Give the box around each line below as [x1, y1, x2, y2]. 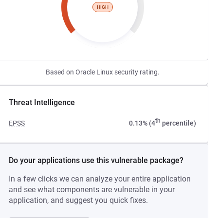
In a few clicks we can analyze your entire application [9, 174, 191, 183]
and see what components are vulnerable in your [9, 185, 175, 194]
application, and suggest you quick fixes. [9, 196, 148, 205]
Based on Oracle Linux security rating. [45, 68, 160, 76]
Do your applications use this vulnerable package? [9, 156, 184, 165]
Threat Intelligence [9, 98, 75, 107]
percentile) [160, 119, 196, 127]
